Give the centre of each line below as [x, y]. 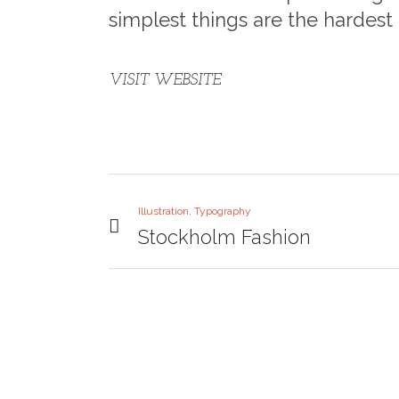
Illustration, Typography [195, 211]
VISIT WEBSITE [165, 81]
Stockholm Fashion [224, 237]
